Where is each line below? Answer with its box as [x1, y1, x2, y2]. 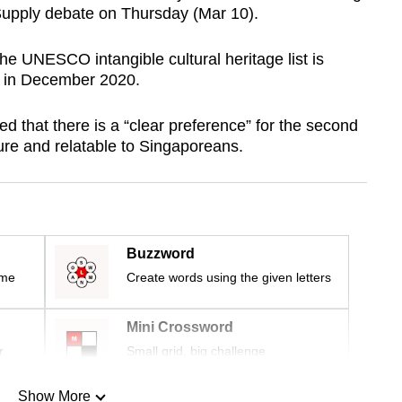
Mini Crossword [127, 319, 233, 336]
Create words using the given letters [127, 270, 331, 285]
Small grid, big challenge [127, 344, 266, 359]
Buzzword [127, 246, 195, 262]
